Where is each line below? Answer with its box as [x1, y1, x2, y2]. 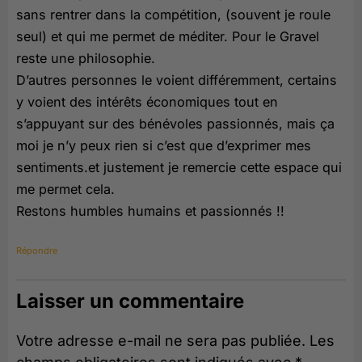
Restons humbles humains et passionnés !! [16, 202, 284, 219]
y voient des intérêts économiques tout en [16, 93, 278, 110]
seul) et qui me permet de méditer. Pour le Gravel [16, 27, 319, 44]
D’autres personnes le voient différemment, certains [16, 71, 337, 88]
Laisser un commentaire [16, 288, 244, 313]
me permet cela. [16, 180, 115, 197]
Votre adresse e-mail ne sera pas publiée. [16, 331, 305, 349]
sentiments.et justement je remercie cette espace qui [16, 158, 342, 175]
